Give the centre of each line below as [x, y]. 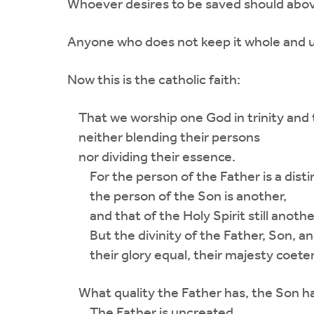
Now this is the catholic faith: [154, 80]
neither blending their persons [164, 138]
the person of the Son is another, [177, 197]
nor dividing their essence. [151, 157]
